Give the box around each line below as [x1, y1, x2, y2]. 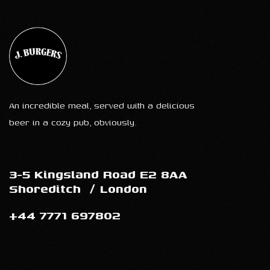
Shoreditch [9, 180, 85, 197]
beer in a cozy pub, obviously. [9, 116, 137, 128]
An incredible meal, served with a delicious [9, 99, 195, 111]
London [100, 180, 147, 197]
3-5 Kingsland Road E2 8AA [9, 165, 187, 183]
